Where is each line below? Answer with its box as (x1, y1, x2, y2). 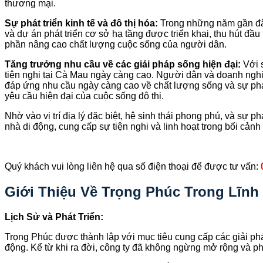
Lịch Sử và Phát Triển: (5, 211, 103, 222)
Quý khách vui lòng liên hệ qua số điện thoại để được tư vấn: (5, 161, 261, 171)
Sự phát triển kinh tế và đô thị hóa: (5, 18, 158, 28)
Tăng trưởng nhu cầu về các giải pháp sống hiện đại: (5, 59, 241, 69)
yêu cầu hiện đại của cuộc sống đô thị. (5, 90, 164, 101)
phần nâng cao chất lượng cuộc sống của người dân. (5, 39, 227, 49)
